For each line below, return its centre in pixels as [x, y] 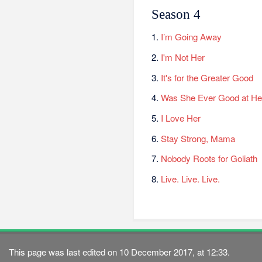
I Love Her [181, 118]
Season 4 [176, 14]
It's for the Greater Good [207, 77]
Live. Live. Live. [191, 179]
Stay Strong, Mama [198, 138]
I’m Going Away [192, 37]
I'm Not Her [183, 57]
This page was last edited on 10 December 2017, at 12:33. [120, 251]
